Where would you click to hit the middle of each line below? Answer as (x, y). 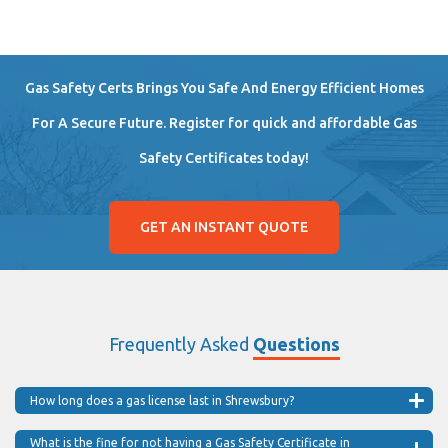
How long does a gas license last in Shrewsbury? (162, 400)
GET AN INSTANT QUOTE (224, 226)
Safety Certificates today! (224, 157)
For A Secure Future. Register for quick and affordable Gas (224, 122)
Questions (296, 343)
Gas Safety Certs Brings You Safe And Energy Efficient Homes (224, 87)
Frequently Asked (180, 343)
